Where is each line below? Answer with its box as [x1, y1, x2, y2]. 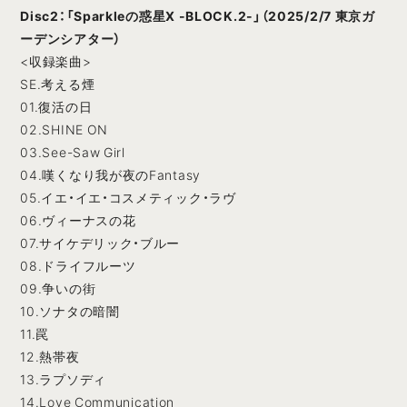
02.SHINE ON [20, 120, 109, 139]
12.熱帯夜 [20, 347, 80, 366]
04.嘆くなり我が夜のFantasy [20, 165, 201, 184]
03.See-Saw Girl [20, 143, 125, 162]
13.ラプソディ [20, 370, 106, 389]
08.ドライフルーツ [20, 256, 136, 275]
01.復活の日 [20, 97, 93, 116]
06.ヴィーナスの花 [20, 211, 136, 230]
